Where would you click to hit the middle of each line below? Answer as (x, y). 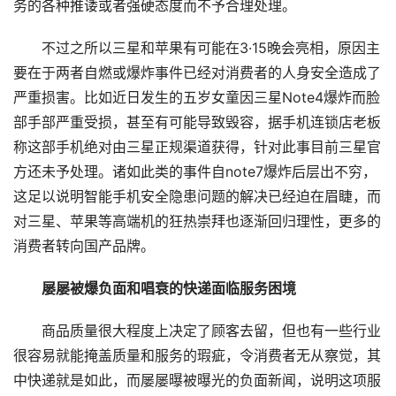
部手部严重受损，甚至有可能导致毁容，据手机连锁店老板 (197, 123)
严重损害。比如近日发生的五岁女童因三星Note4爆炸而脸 (197, 98)
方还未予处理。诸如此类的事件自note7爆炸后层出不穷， (195, 172)
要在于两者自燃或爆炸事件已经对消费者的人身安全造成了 (197, 73)
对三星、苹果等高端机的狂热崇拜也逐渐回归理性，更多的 (197, 222)
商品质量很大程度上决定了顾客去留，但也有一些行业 (197, 331)
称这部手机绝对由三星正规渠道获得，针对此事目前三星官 (197, 148)
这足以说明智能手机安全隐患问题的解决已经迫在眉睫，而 (197, 197)
